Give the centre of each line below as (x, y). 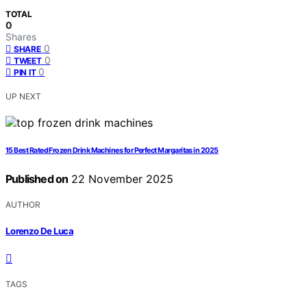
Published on (37, 179)
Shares (21, 37)
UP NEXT (23, 97)
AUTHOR (23, 205)
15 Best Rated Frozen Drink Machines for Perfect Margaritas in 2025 (112, 151)
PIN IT (25, 73)
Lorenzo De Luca (40, 231)
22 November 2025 (121, 179)
